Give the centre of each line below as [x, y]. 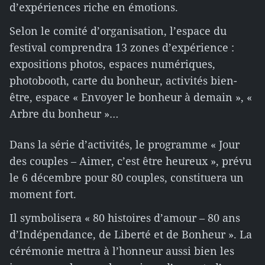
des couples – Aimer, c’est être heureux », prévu [130, 161]
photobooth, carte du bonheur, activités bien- [123, 80]
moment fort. [43, 194]
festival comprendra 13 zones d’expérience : [122, 47]
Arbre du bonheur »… [64, 114]
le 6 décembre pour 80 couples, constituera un [127, 177]
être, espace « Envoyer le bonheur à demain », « [131, 97]
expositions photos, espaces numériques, [112, 64]
